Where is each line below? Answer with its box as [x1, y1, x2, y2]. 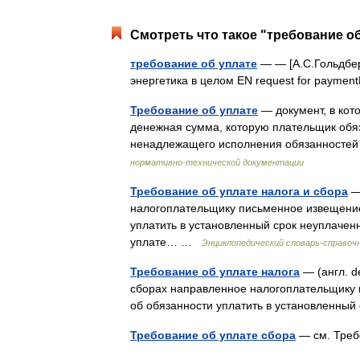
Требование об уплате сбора [130, 329, 296, 342]
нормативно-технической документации [130, 157, 304, 167]
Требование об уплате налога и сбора [130, 185, 348, 198]
